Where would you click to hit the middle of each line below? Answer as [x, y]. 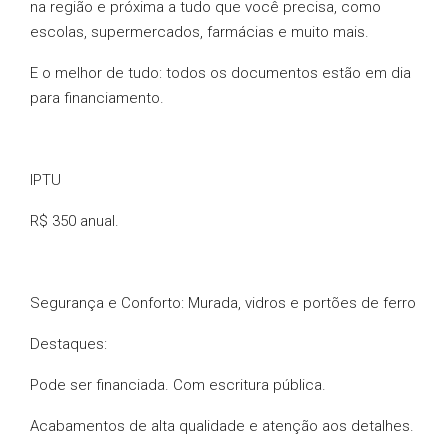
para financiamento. [97, 98]
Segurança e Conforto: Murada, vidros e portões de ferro [223, 303]
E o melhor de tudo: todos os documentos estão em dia [220, 73]
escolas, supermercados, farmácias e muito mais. [199, 32]
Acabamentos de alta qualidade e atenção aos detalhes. [222, 426]
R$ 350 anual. [74, 221]
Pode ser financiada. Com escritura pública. [178, 385]
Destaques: [68, 344]
